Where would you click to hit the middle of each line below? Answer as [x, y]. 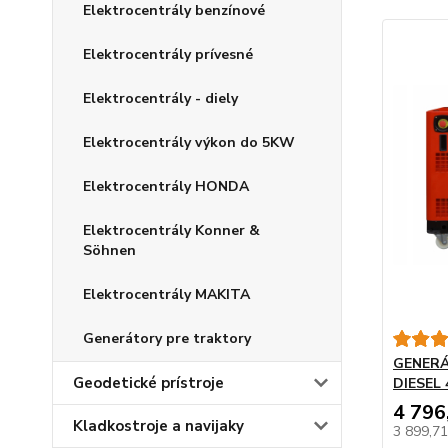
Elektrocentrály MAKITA [166, 294]
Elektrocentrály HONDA [166, 186]
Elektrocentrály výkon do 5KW [189, 142]
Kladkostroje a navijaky [158, 426]
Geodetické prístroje [148, 383]
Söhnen [109, 250]
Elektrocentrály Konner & [171, 230]
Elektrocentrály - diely [160, 98]
